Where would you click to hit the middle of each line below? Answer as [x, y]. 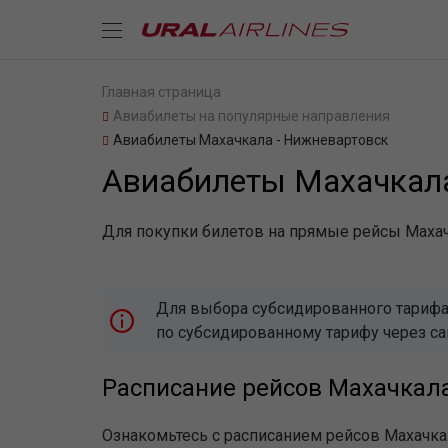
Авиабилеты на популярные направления [251, 116]
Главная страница [161, 92]
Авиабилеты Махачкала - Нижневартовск [250, 140]
